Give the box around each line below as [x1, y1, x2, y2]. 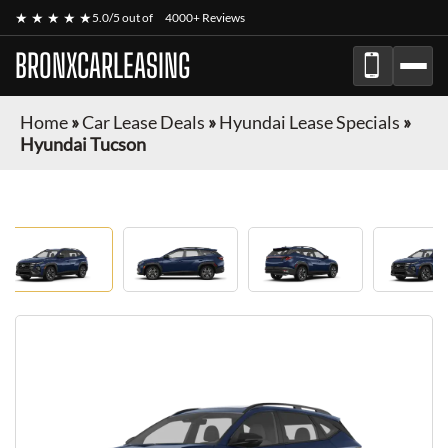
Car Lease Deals [82, 111, 205, 133]
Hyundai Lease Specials [219, 111, 400, 133]
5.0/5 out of [92, 10, 155, 25]
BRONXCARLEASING [15, 47, 190, 85]
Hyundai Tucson [20, 133, 146, 155]
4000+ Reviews [165, 10, 245, 25]
